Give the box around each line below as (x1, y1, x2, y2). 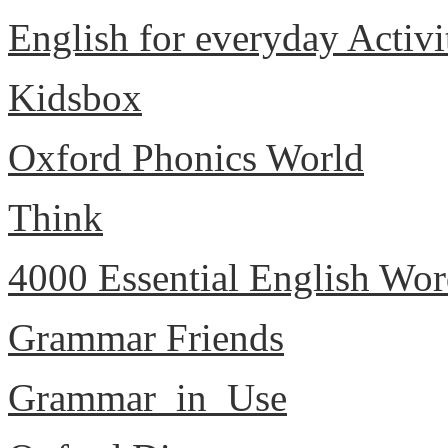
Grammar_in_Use (8, 376, 287, 419)
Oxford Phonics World (8, 136, 364, 179)
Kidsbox (8, 76, 142, 119)
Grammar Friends (8, 316, 284, 359)
